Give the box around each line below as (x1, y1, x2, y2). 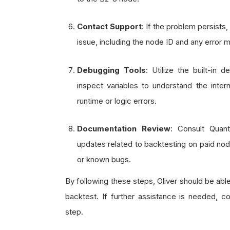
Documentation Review (76, 123, 170, 133)
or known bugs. (76, 154, 131, 164)
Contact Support (76, 22, 142, 32)
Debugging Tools (76, 65, 146, 75)
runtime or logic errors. (76, 95, 157, 106)
